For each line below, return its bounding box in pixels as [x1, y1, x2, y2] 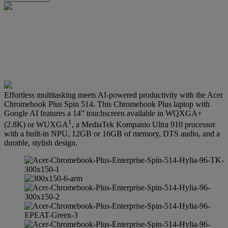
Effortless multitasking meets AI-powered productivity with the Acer [4, 90, 223, 99]
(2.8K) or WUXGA [4, 120, 68, 129]
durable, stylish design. [4, 138, 77, 148]
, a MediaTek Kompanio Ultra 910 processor [72, 120, 215, 129]
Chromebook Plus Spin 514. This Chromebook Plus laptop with [4, 99, 210, 108]
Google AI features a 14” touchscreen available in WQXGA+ [4, 108, 202, 118]
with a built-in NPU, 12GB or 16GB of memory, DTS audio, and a [4, 129, 220, 138]
